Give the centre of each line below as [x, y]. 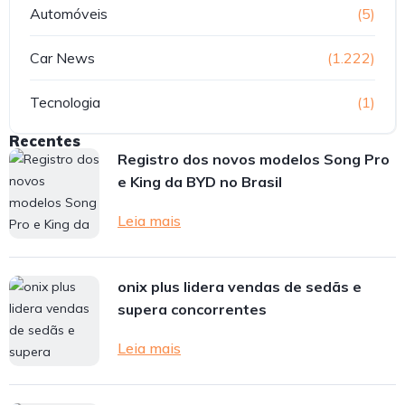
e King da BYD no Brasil [200, 182]
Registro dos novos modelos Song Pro [254, 160]
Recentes [45, 141]
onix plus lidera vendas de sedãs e [240, 287]
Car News [62, 58]
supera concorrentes [192, 310]
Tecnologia [65, 103]
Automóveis [69, 14]
